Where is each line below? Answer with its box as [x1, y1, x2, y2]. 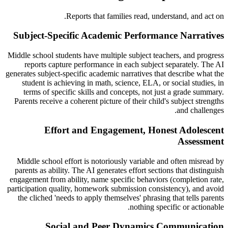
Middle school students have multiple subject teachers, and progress [8, 51, 224, 60]
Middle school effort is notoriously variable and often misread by [17, 156, 224, 165]
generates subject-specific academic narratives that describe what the [6, 69, 224, 78]
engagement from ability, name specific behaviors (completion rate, [10, 175, 224, 184]
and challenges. [177, 106, 224, 115]
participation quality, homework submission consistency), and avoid [7, 184, 224, 193]
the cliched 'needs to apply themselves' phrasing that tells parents [18, 193, 224, 202]
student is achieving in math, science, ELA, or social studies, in [22, 78, 224, 88]
